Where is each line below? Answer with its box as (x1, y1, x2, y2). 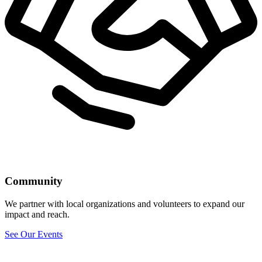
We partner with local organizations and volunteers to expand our (5, 198, 244, 209)
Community (5, 174, 63, 187)
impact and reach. (5, 209, 70, 219)
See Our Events (5, 229, 63, 239)
